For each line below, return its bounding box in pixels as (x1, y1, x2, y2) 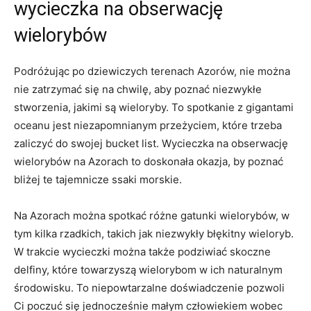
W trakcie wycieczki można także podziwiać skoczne (14, 244, 271, 258)
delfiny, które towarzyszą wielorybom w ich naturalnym (14, 262, 283, 276)
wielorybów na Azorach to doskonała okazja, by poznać (14, 154, 283, 168)
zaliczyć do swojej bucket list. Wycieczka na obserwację (14, 136, 288, 150)
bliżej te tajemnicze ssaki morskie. (14, 172, 182, 186)
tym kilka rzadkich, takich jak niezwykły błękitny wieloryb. (14, 226, 294, 240)
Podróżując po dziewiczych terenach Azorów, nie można (14, 64, 290, 78)
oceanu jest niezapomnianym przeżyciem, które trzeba (14, 118, 282, 132)
